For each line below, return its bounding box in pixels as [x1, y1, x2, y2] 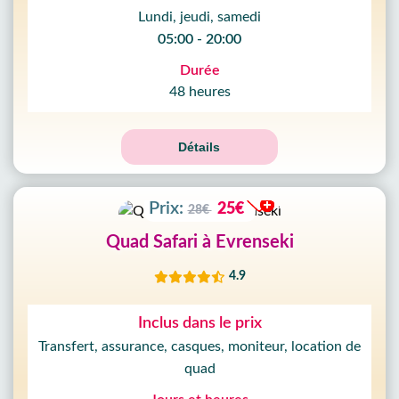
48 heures [168, 85, 231, 99]
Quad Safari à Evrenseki [105, 233, 294, 251]
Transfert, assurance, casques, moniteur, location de [38, 339, 361, 354]
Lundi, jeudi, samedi [138, 10, 261, 24]
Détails [178, 140, 221, 154]
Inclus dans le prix [137, 315, 262, 331]
